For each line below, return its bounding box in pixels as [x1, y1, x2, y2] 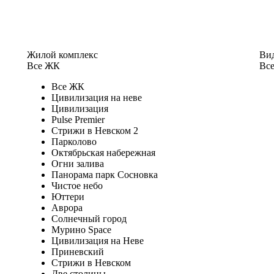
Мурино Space [51, 224, 111, 235]
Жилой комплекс [26, 49, 98, 60]
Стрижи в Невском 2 [51, 125, 138, 136]
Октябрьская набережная [51, 147, 155, 158]
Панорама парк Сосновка [51, 169, 158, 180]
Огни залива [51, 158, 104, 169]
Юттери [51, 191, 84, 202]
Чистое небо [51, 180, 103, 191]
